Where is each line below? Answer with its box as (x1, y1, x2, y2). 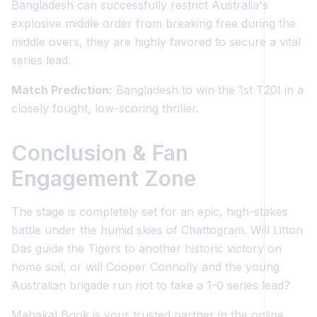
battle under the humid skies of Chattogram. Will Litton (11, 223, 303, 237)
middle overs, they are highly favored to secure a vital (11, 35, 301, 49)
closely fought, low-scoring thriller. (11, 101, 199, 115)
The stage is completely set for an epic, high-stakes (11, 204, 288, 219)
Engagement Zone (11, 166, 196, 191)
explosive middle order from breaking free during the (11, 16, 296, 30)
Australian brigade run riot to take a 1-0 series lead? (11, 278, 290, 292)
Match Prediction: (11, 83, 113, 97)
